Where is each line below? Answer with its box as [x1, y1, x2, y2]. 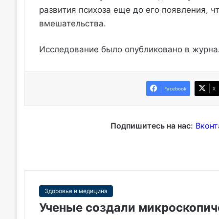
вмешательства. [39, 19, 106, 29]
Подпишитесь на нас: [110, 121, 193, 131]
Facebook [164, 85, 187, 92]
